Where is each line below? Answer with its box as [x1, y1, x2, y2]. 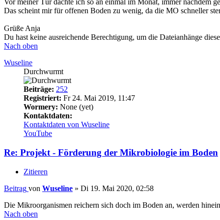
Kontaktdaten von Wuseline [24, 120, 110, 129]
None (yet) [58, 103, 93, 111]
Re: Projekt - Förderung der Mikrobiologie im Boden [4, 147, 218, 158]
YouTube [24, 129, 52, 138]
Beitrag [4, 184, 27, 192]
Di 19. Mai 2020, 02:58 [81, 184, 154, 192]
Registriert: [24, 94, 61, 103]
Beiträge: [24, 85, 54, 94]
